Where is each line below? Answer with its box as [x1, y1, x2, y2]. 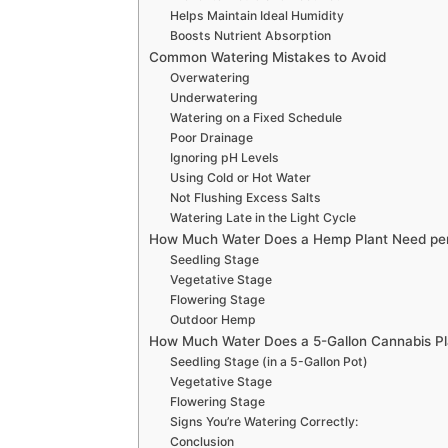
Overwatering [170, 70, 251, 86]
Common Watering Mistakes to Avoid [149, 49, 386, 66]
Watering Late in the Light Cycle [170, 210, 357, 226]
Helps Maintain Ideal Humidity [170, 8, 345, 24]
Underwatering [170, 90, 259, 106]
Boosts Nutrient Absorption [170, 28, 332, 44]
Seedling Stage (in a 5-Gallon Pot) [170, 354, 369, 370]
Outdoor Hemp [170, 312, 257, 328]
